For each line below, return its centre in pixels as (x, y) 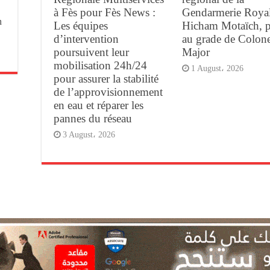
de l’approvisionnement (108, 92)
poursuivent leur (91, 52)
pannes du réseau (93, 118)
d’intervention (86, 39)
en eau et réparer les (99, 105)
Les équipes (81, 25)
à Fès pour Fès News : (105, 12)
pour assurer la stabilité (106, 78)
